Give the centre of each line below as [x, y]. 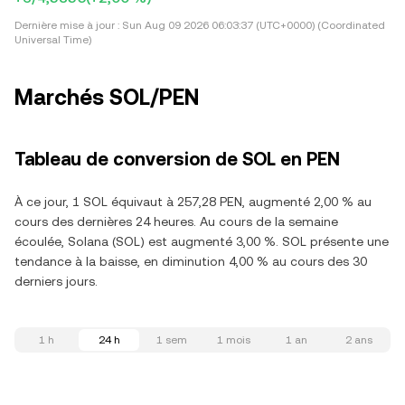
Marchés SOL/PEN [107, 98]
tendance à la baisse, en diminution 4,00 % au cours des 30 [191, 261]
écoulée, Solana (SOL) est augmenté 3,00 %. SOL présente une [202, 241]
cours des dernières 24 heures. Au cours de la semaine [176, 221]
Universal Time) [53, 40]
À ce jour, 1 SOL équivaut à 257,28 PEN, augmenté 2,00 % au [193, 202]
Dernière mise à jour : [67, 25]
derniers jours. [56, 281]
